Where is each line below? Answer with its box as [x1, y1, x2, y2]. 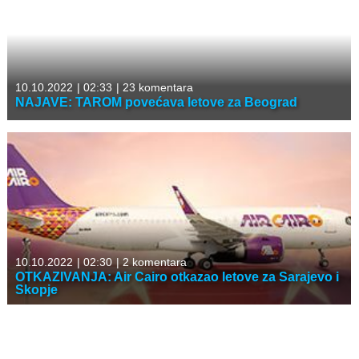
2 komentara [119, 255, 187, 268]
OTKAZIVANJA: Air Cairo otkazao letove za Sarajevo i [15, 269, 339, 284]
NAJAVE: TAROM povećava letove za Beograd [15, 95, 297, 109]
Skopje [15, 282, 58, 296]
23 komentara [119, 80, 193, 94]
